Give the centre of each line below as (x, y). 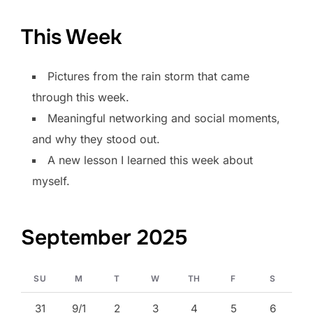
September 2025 (104, 238)
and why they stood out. (96, 139)
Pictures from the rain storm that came (148, 76)
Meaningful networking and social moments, (164, 118)
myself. (51, 181)
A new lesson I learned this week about (150, 160)
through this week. (81, 97)
